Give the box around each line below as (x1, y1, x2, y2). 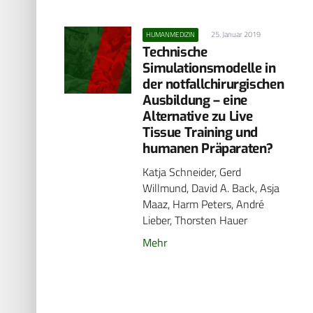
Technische (143, 43, 208, 61)
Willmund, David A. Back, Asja (143, 180, 280, 197)
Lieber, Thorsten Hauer (143, 212, 248, 229)
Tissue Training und (143, 124, 259, 142)
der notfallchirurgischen (143, 75, 284, 94)
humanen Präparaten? (143, 140, 274, 158)
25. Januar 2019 (210, 28, 261, 40)
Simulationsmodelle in (143, 59, 276, 78)
